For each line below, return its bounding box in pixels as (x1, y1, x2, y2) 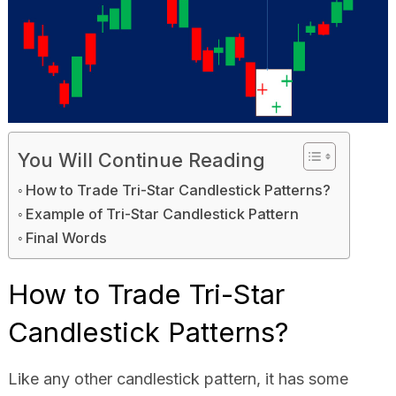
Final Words (26, 228, 108, 247)
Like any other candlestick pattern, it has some (7, 369, 348, 388)
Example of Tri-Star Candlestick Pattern (26, 204, 300, 223)
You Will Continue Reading (17, 148, 265, 171)
